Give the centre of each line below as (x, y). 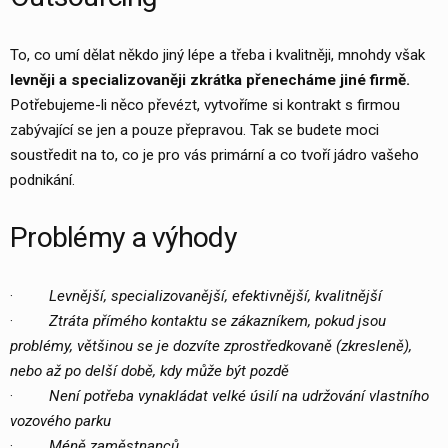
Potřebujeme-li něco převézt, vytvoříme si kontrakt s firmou (205, 104)
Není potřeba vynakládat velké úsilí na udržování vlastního (239, 395)
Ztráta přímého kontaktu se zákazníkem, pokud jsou (217, 320)
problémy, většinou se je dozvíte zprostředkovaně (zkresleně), (211, 345)
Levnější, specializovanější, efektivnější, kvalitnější (215, 295)
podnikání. (42, 179)
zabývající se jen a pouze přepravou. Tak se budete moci (194, 129)
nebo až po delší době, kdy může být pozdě (149, 370)
